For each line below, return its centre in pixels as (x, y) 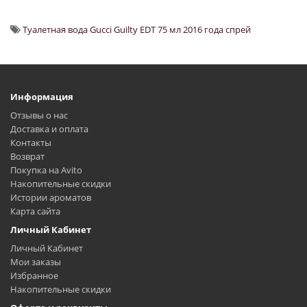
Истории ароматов (51, 198)
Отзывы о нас (39, 115)
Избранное (34, 276)
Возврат (27, 157)
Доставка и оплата (49, 129)
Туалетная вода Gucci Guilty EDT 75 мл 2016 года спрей (137, 30)
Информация (42, 97)
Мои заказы (36, 262)
